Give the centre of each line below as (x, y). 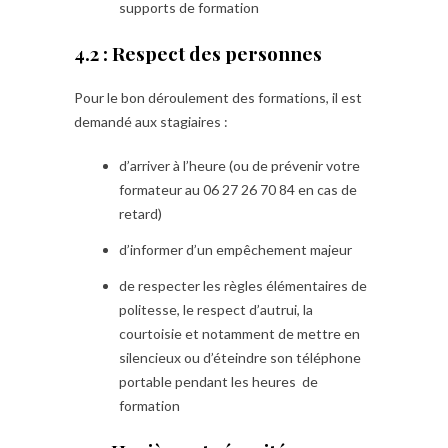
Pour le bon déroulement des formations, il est (218, 97)
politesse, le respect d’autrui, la (216, 309)
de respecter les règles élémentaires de (243, 285)
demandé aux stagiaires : (151, 121)
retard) (140, 213)
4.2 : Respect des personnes (198, 53)
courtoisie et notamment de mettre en (239, 333)
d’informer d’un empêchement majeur (235, 249)
